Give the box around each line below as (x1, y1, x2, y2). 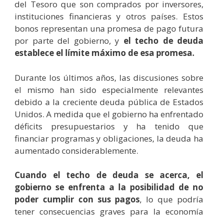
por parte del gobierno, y (15, 35, 124, 47)
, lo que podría (140, 194, 204, 205)
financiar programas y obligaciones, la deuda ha (15, 132, 203, 144)
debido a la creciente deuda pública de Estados (15, 96, 203, 108)
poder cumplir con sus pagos (15, 194, 140, 205)
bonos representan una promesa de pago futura (15, 23, 203, 35)
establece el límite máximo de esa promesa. (15, 47, 195, 59)
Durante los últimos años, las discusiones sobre (15, 72, 203, 83)
